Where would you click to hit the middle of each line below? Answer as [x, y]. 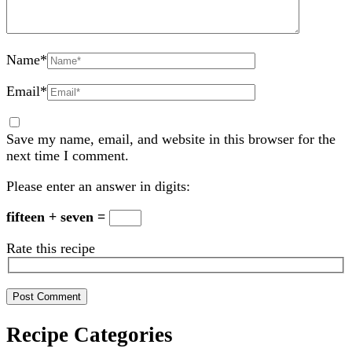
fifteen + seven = [58, 216]
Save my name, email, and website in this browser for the [171, 139]
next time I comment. [68, 155]
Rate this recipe [51, 248]
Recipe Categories [90, 334]
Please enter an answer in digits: [98, 186]
